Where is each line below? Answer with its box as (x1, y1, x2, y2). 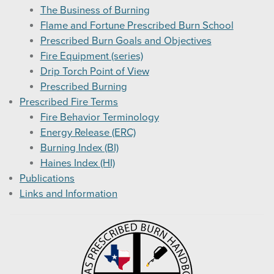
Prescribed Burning (40, 80, 127, 93)
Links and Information (20, 187, 117, 200)
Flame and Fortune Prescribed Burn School (40, 19, 234, 32)
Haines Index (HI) (40, 157, 115, 169)
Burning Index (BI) (40, 141, 119, 154)
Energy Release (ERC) (40, 126, 136, 139)
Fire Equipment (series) (40, 50, 143, 62)
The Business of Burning (40, 4, 150, 17)
